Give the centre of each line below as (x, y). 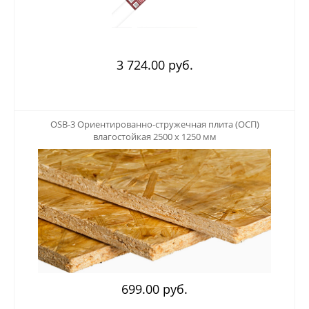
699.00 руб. (154, 289)
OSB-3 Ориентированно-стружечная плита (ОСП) (154, 124)
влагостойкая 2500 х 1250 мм (154, 136)
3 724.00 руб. (154, 64)
